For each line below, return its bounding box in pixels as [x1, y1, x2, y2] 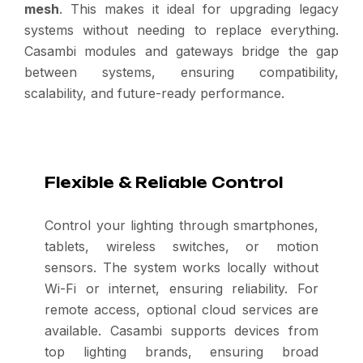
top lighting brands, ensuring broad [45, 344, 318, 360]
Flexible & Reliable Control [45, 173, 283, 191]
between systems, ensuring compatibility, [24, 64, 339, 80]
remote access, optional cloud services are [45, 301, 318, 318]
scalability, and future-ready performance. [24, 85, 284, 101]
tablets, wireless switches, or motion [45, 238, 318, 254]
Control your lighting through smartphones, [45, 217, 318, 233]
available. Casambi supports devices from [45, 322, 318, 339]
